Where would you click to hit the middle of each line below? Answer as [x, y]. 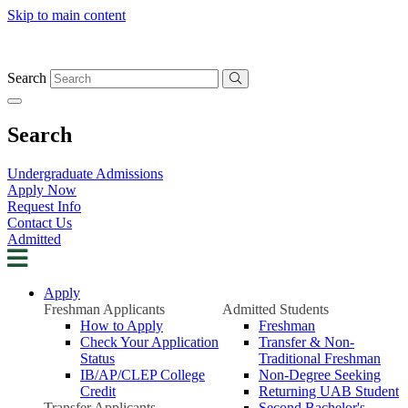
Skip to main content [66, 15]
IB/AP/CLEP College [143, 374]
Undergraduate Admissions [85, 173]
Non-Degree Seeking [320, 374]
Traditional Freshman [320, 358]
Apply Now [42, 189]
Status [97, 358]
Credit [98, 391]
